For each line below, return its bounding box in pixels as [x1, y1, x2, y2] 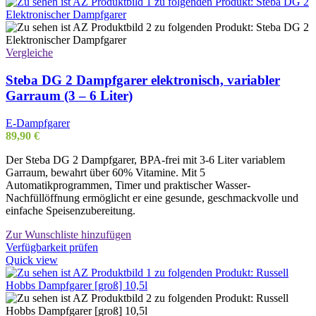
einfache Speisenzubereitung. [6, 204, 135, 217]
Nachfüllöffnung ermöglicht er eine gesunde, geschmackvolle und [6, 191, 298, 204]
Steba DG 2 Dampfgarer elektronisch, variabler [6, 73, 280, 88]
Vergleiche [6, 47, 53, 59]
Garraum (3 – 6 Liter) [6, 88, 133, 104]
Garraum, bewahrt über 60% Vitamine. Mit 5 [6, 166, 205, 178]
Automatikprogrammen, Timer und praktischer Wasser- [6, 178, 250, 191]
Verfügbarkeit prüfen [6, 241, 98, 253]
